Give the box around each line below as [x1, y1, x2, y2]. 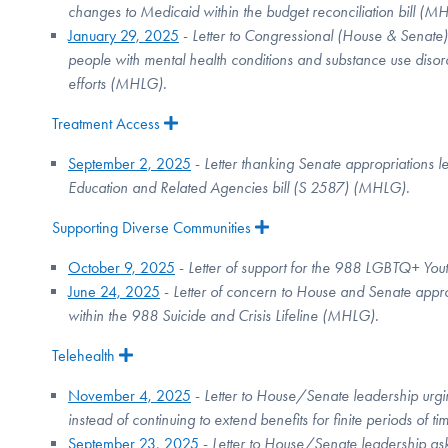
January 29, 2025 [68, 26, 179, 46]
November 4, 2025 [68, 386, 191, 406]
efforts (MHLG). [68, 74, 167, 94]
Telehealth [52, 346, 115, 366]
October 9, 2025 [68, 258, 175, 278]
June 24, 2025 [68, 282, 160, 302]
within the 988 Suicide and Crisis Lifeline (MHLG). [68, 306, 379, 326]
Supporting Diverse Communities [52, 218, 251, 238]
